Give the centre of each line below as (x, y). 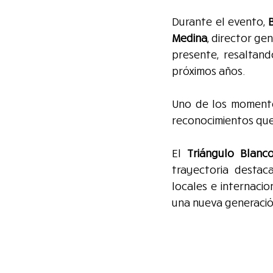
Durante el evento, (220, 22)
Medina (190, 38)
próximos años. (208, 71)
